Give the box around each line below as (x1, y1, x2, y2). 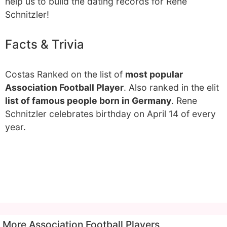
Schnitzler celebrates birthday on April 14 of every (5, 108, 216, 119)
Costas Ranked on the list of (5, 69, 125, 80)
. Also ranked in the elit (124, 82, 219, 93)
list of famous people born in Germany (5, 95, 171, 106)
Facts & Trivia (5, 37, 84, 52)
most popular (125, 69, 183, 80)
